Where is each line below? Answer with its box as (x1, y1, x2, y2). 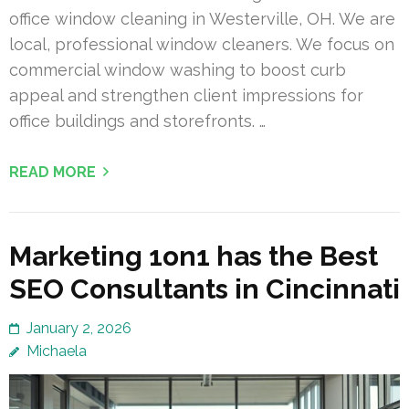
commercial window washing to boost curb (9, 59, 346, 79)
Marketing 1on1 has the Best (9, 239, 378, 272)
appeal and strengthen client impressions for (9, 85, 363, 105)
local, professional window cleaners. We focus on (9, 34, 394, 54)
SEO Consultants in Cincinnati (9, 272, 400, 305)
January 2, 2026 (26, 319, 131, 337)
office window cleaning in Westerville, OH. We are (9, 8, 395, 28)
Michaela (26, 341, 87, 360)
